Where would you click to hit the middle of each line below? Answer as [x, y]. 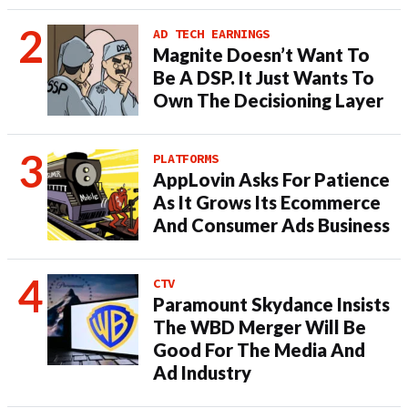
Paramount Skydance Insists [271, 304]
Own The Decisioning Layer [268, 100]
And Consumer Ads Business [271, 225]
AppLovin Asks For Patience [271, 179]
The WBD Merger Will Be [260, 327]
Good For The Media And [259, 350]
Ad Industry [202, 372]
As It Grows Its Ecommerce [267, 202]
